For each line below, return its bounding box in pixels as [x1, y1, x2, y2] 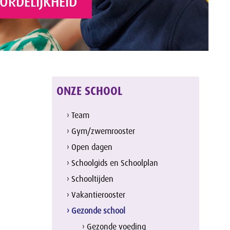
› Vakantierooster [67, 189, 126, 200]
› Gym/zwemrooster [67, 125, 136, 137]
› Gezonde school [67, 205, 126, 216]
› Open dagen [67, 141, 113, 152]
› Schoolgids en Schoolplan [67, 157, 159, 168]
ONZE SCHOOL [56, 84, 123, 99]
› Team [67, 109, 90, 121]
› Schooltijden [67, 173, 114, 184]
